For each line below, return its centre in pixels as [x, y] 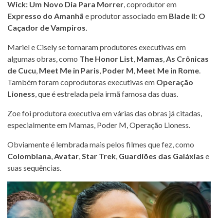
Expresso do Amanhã [45, 16]
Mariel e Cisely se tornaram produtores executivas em [97, 47]
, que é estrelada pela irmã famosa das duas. [107, 94]
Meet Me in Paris [69, 70]
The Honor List [106, 59]
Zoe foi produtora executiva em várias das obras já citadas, [105, 113]
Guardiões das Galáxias [161, 156]
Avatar [66, 156]
